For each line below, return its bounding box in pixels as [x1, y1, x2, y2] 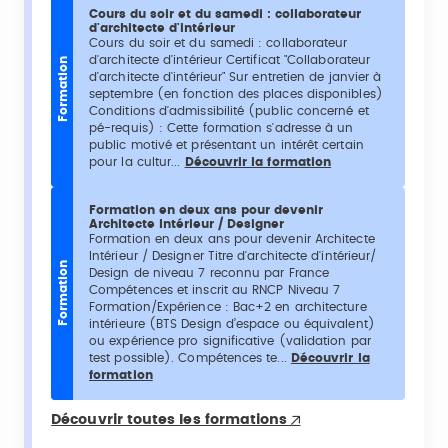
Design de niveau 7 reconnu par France [89, 266, 330, 279]
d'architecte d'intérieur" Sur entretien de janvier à [89, 70, 382, 83]
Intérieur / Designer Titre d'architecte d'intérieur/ [89, 249, 377, 262]
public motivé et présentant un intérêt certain [89, 138, 364, 151]
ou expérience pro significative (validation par [89, 334, 371, 347]
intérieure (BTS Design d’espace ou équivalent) [89, 317, 375, 330]
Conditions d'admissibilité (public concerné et [89, 104, 369, 117]
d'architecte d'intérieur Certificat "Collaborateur [89, 53, 371, 66]
